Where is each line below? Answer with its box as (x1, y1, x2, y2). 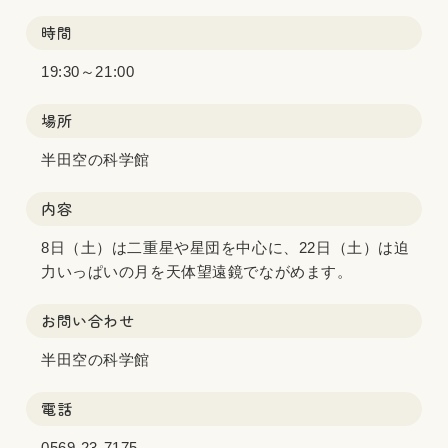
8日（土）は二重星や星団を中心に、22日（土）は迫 (41, 239, 410, 256)
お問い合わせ (41, 310, 135, 331)
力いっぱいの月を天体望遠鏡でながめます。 (41, 263, 353, 280)
